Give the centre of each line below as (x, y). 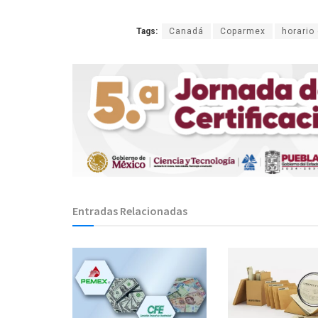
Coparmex (243, 31)
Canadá (186, 31)
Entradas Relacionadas (130, 211)
